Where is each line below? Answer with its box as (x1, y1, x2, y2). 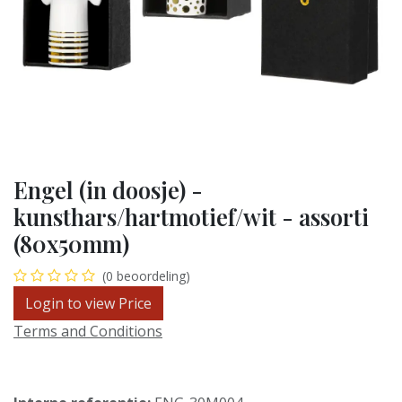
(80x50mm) (13, 228, 129, 258)
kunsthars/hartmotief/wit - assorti (13, 201, 369, 232)
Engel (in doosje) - (13, 174, 203, 205)
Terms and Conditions (13, 320, 162, 341)
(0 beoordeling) (102, 267, 190, 284)
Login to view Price (25, 293, 152, 313)
